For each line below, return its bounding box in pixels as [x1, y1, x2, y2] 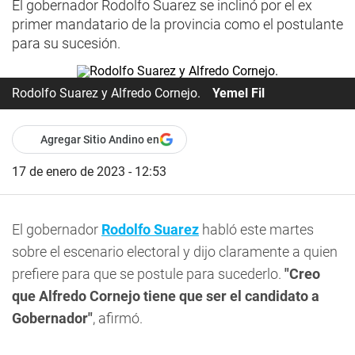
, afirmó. [93, 310, 143, 326]
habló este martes [199, 221, 314, 238]
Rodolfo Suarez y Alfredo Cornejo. [12, 86, 200, 101]
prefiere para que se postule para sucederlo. [12, 265, 284, 282]
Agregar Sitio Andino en [40, 133, 159, 146]
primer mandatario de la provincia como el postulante [12, 16, 343, 32]
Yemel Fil [212, 86, 265, 101]
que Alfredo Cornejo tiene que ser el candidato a [12, 288, 319, 304]
